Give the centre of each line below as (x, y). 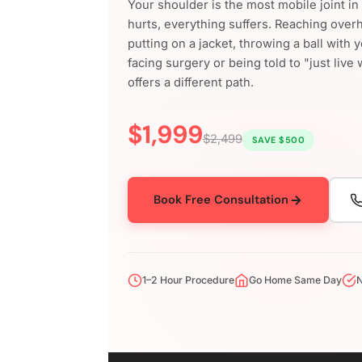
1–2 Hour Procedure (189, 280)
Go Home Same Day (296, 280)
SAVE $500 (278, 140)
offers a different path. (191, 83)
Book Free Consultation (221, 200)
